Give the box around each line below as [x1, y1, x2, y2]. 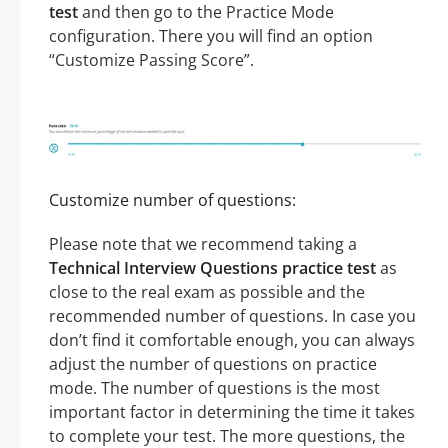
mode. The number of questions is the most [49, 376, 380, 399]
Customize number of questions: [49, 188, 296, 211]
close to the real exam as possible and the [49, 280, 365, 303]
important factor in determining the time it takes [49, 400, 415, 423]
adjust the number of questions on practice [49, 352, 377, 375]
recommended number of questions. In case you [49, 304, 416, 327]
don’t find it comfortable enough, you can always [49, 328, 415, 351]
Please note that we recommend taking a [49, 232, 357, 255]
